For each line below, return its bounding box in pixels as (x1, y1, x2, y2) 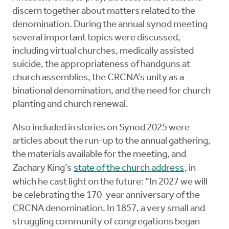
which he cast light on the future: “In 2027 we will (12, 177, 208, 188)
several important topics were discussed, (12, 33, 180, 43)
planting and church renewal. (12, 100, 128, 110)
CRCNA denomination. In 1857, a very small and (12, 204, 205, 214)
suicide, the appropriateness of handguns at (12, 60, 190, 70)
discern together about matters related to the (12, 7, 195, 17)
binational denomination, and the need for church (12, 86, 211, 97)
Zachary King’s (12, 164, 73, 174)
